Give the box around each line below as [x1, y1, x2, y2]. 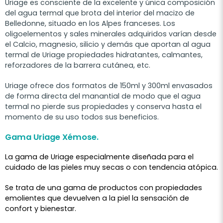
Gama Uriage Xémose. [5, 131, 99, 143]
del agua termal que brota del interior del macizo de [5, 7, 195, 18]
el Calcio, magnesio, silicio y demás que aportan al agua [5, 39, 211, 49]
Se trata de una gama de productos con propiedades [5, 182, 202, 193]
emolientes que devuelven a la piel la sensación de [5, 193, 189, 203]
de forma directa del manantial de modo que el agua [5, 91, 201, 101]
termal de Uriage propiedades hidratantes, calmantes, [5, 49, 203, 60]
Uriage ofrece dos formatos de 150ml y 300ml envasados [5, 80, 213, 91]
